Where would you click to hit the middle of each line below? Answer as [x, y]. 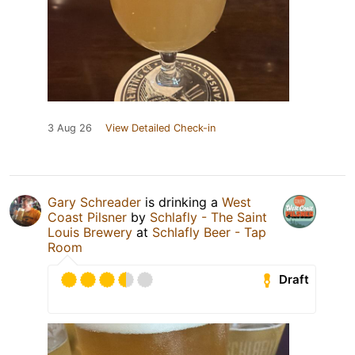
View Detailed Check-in [160, 128]
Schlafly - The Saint [208, 217]
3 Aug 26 [70, 128]
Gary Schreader [94, 202]
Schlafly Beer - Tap [209, 232]
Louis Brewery [90, 232]
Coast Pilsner [87, 217]
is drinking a [181, 202]
